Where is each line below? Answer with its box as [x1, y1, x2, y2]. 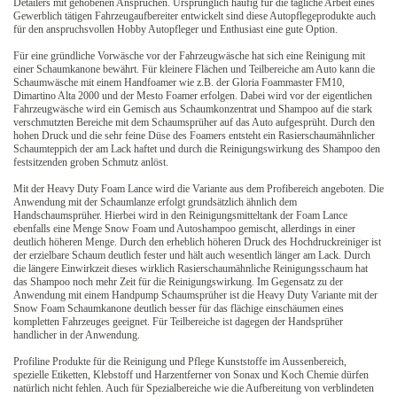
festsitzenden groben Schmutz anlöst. [13, 155, 168, 168]
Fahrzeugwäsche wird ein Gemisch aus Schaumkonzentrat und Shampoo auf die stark [13, 102, 372, 115]
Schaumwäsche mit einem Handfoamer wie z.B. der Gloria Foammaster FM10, [13, 75, 345, 89]
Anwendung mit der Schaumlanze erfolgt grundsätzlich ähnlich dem [13, 195, 297, 208]
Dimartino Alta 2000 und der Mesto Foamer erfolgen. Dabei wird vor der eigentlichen [13, 89, 372, 102]
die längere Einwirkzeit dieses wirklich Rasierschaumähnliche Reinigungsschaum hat [13, 261, 368, 275]
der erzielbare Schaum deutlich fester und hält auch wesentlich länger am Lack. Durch [13, 248, 370, 261]
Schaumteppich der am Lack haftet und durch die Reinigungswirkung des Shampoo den [13, 142, 380, 155]
